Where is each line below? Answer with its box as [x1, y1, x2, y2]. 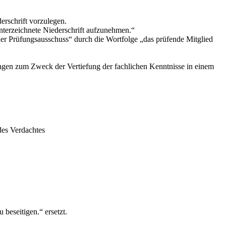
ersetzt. [43, 207, 67, 216]
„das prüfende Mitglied [140, 34, 213, 43]
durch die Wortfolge [72, 34, 140, 43]
